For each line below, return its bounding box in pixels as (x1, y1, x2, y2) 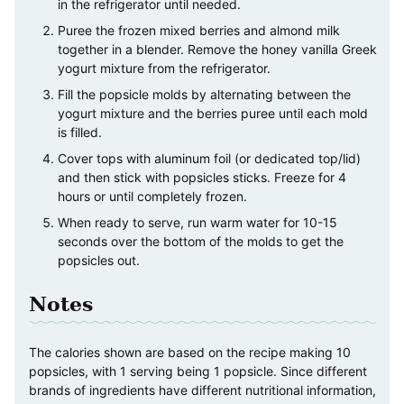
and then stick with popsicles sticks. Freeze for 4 (58, 170, 346, 186)
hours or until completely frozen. (58, 188, 247, 205)
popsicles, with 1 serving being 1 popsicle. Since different (29, 363, 367, 380)
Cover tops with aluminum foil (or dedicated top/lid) (58, 151, 361, 167)
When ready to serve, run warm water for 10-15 (58, 215, 337, 231)
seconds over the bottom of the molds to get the (58, 234, 344, 250)
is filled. (58, 124, 102, 141)
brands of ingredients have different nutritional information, (29, 382, 376, 399)
